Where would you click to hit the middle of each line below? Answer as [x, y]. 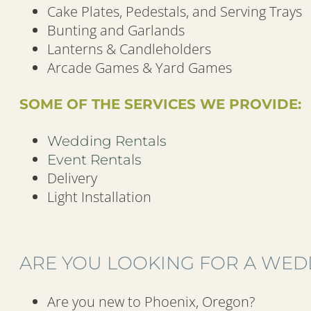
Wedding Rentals [107, 141]
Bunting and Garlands [116, 31]
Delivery [72, 178]
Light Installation [99, 196]
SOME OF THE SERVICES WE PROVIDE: [160, 104]
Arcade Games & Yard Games [140, 68]
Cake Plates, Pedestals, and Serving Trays [175, 12]
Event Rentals [94, 159]
